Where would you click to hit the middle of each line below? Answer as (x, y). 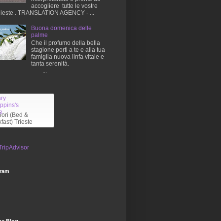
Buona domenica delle (61, 28)
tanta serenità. (50, 64)
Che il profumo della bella (65, 43)
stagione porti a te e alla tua (68, 50)
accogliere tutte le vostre (64, 6)
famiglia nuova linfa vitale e (67, 57)
